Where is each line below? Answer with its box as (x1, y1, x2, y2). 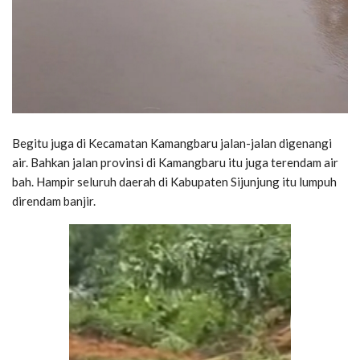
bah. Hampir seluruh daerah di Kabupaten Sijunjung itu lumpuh (12, 174, 337, 189)
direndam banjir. (12, 193, 96, 208)
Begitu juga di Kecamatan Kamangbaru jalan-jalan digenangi (12, 135, 332, 150)
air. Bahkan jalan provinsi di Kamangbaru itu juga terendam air (12, 154, 338, 170)
